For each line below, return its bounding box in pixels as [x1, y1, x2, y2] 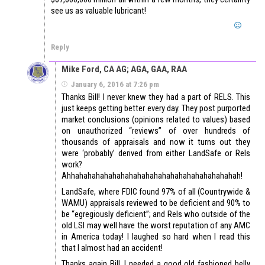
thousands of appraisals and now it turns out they [62, 137, 250, 148]
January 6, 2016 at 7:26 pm [71, 80, 159, 89]
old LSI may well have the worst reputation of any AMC [62, 220, 250, 231]
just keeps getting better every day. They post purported [62, 103, 250, 114]
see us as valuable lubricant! [51, 5, 146, 17]
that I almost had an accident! [62, 243, 163, 254]
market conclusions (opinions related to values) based [62, 114, 250, 125]
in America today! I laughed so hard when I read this [62, 231, 250, 243]
